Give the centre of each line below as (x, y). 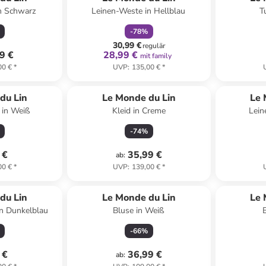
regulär (153, 46)
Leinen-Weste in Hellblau (139, 11)
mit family (156, 56)
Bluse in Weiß (139, 210)
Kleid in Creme (139, 111)
